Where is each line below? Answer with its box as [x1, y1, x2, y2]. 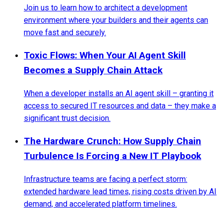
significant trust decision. [24, 113, 111, 123]
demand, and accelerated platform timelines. [24, 199, 177, 209]
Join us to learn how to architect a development [24, 3, 187, 13]
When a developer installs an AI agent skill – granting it [24, 89, 214, 99]
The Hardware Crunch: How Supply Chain [24, 135, 201, 147]
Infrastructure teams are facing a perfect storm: [24, 174, 187, 184]
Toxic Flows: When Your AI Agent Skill [24, 50, 186, 61]
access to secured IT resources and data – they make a [24, 101, 216, 111]
